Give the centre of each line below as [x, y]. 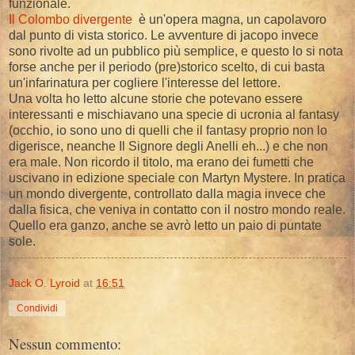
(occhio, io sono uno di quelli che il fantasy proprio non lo [168, 130]
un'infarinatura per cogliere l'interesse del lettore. [145, 82]
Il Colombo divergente [71, 19]
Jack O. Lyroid [44, 282]
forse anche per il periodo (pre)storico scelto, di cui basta [167, 67]
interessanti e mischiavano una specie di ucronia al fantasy [174, 114]
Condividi [37, 308]
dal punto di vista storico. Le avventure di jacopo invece [164, 35]
